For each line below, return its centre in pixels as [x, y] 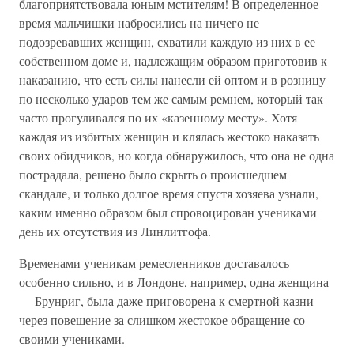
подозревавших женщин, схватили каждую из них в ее [167, 41]
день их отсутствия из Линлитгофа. [115, 231]
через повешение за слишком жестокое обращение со [162, 320]
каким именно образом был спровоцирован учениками [168, 212]
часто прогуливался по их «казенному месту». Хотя [158, 117]
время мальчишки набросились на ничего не [139, 23]
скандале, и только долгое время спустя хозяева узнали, [169, 193]
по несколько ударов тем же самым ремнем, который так [171, 98]
